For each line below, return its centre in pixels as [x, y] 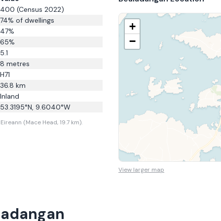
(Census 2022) [39, 9]
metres [17, 64]
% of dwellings [31, 20]
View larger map [141, 170]
